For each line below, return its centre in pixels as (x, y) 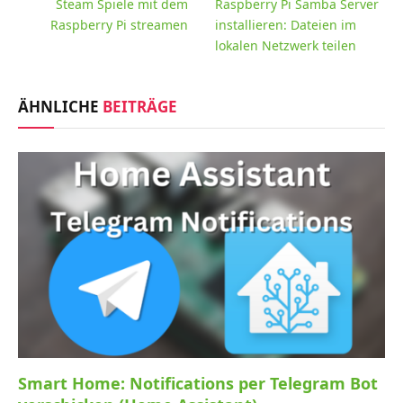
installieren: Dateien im (286, 24)
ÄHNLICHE (60, 106)
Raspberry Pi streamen (119, 24)
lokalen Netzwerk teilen (286, 45)
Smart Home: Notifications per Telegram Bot (198, 384)
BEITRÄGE (140, 106)
